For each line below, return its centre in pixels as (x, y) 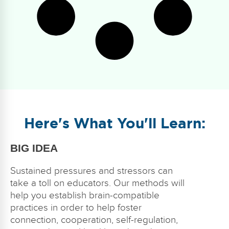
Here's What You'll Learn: (114, 124)
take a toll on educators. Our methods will (97, 183)
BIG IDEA (34, 148)
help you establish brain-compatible (85, 195)
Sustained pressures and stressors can (91, 170)
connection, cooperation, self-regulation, (94, 220)
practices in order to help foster (76, 207)
